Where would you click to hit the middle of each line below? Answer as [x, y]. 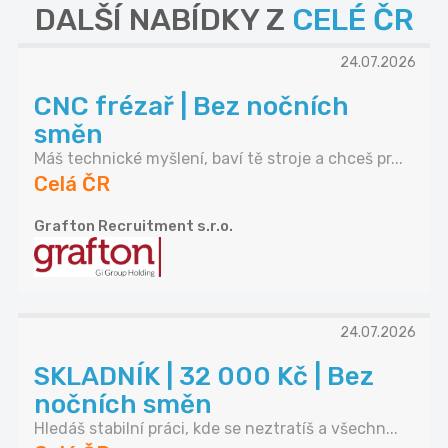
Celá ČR [72, 184]
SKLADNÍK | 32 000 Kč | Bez [204, 377]
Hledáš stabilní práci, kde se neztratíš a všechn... [216, 429]
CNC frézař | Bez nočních [191, 107]
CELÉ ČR [352, 20]
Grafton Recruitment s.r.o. [133, 226]
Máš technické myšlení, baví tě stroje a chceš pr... [218, 159]
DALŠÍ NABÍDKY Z [163, 20]
